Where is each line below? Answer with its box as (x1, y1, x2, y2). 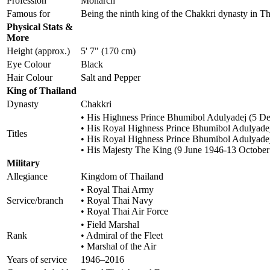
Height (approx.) (7, 46, 70, 57)
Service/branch (7, 195, 63, 206)
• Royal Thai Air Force (81, 206, 168, 217)
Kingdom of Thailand (81, 171, 163, 182)
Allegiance (7, 171, 48, 182)
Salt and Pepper (81, 72, 140, 83)
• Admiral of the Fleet (81, 230, 163, 241)
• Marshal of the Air (81, 241, 156, 252)
